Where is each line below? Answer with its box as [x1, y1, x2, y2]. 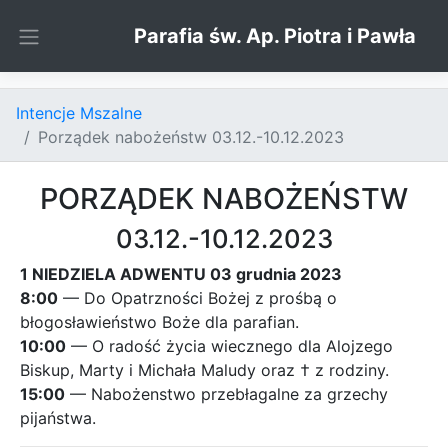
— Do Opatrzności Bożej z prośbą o [58, 288, 337, 308]
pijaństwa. [20, 408, 96, 428]
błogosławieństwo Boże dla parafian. [20, 312, 299, 332]
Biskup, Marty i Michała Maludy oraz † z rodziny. [20, 360, 389, 380]
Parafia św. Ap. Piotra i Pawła [134, 24, 416, 48]
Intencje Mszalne [16, 103, 142, 123]
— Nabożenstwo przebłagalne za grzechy [65, 384, 388, 404]
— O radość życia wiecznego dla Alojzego [66, 336, 393, 356]
